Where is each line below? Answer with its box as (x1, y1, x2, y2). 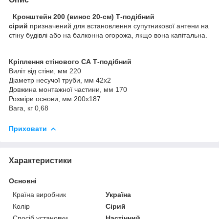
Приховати (9, 124, 47, 132)
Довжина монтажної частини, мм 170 (9, 85, 127, 93)
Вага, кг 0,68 (9, 104, 48, 112)
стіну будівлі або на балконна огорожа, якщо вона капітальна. (9, 31, 207, 39)
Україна (106, 190, 131, 198)
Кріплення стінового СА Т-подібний (9, 57, 131, 66)
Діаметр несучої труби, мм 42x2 (9, 76, 111, 84)
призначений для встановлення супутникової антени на (28, 22, 209, 30)
